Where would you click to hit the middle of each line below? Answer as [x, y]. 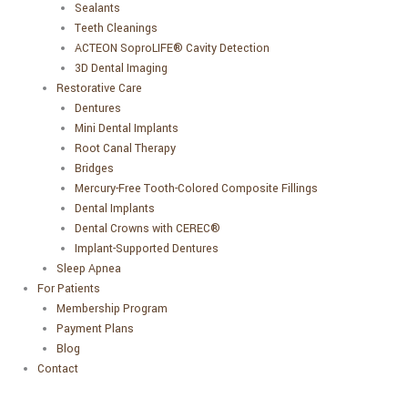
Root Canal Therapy [126, 148]
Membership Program [112, 308]
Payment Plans [95, 328]
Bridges [95, 168]
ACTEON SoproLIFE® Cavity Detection [173, 48]
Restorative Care [99, 88]
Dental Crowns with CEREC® [148, 228]
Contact [58, 368]
